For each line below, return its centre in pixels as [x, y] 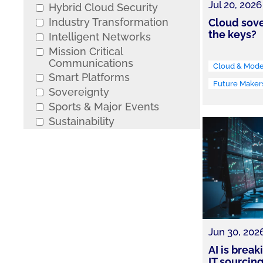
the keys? [232, 35]
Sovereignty [79, 92]
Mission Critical [85, 51]
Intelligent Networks [100, 37]
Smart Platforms [89, 77]
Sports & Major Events [104, 107]
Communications [91, 63]
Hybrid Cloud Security [103, 7]
